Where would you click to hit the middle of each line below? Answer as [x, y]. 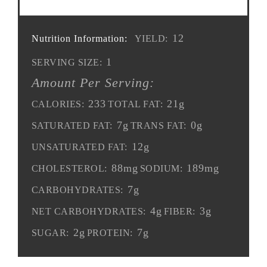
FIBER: [179, 212]
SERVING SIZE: [67, 63]
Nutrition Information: [80, 39]
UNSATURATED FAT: [80, 148]
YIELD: [151, 39]
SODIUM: [161, 169]
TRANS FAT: [158, 126]
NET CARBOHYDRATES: [89, 212]
